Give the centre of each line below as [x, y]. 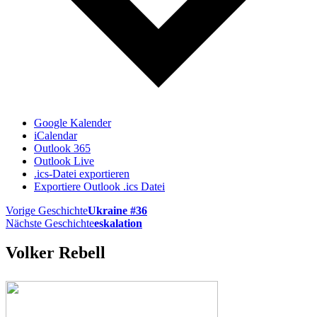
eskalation [118, 223]
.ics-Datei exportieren [82, 173]
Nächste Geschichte [50, 223]
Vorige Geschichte [47, 210]
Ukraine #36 [117, 210]
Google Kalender [73, 122]
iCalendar [56, 135]
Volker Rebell [56, 253]
